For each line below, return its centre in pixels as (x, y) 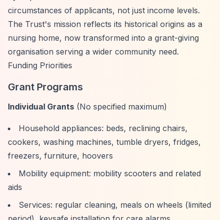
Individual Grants (41, 107)
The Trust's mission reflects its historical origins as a (105, 24)
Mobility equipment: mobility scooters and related (110, 173)
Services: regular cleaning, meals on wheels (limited (115, 205)
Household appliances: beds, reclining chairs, (103, 128)
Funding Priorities (40, 65)
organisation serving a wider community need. (93, 52)
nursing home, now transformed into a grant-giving (103, 38)
